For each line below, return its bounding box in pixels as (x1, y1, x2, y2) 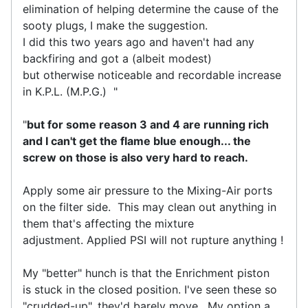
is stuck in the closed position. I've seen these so (23, 283, 277, 297)
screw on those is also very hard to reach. (23, 151, 248, 165)
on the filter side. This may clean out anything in (23, 200, 276, 214)
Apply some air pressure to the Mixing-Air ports (23, 184, 276, 198)
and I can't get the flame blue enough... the (23, 134, 251, 148)
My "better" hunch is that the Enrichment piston (23, 266, 269, 280)
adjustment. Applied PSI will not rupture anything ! (23, 233, 283, 247)
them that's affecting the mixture (23, 217, 194, 231)
